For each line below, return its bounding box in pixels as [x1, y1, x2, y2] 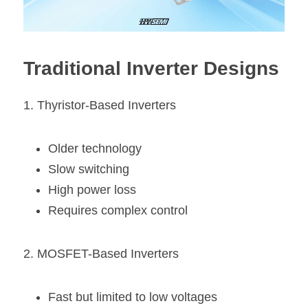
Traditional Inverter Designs [23, 57, 279, 79]
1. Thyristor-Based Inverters [23, 98, 176, 112]
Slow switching [48, 162, 129, 176]
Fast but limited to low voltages [48, 289, 217, 304]
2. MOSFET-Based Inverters [23, 246, 179, 261]
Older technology [48, 141, 142, 155]
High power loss [48, 182, 136, 197]
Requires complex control [48, 203, 188, 217]
